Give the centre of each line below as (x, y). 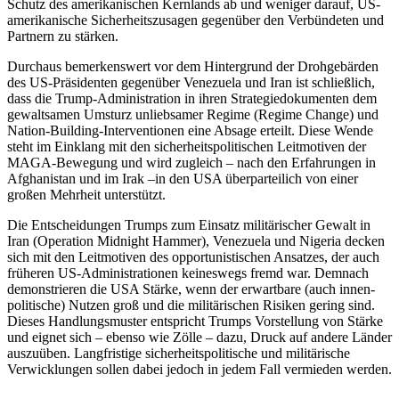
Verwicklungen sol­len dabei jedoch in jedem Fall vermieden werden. (199, 370)
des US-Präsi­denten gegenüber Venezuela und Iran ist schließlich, (191, 83)
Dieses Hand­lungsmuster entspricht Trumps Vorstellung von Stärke (195, 322)
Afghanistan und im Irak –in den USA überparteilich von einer (183, 179)
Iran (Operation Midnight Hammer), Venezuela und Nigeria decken (196, 241)
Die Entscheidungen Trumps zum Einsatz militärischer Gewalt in (189, 225)
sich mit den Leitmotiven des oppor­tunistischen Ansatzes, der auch (193, 257)
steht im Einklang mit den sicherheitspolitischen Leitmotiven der (187, 147)
